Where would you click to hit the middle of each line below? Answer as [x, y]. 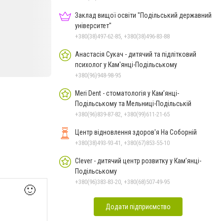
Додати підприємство [138, 207]
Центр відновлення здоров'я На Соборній [136, 132]
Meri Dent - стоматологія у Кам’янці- [127, 93]
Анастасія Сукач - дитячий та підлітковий [136, 54]
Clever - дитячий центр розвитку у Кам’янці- [138, 161]
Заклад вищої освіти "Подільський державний [143, 15]
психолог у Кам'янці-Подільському [126, 65]
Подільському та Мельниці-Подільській [133, 104]
